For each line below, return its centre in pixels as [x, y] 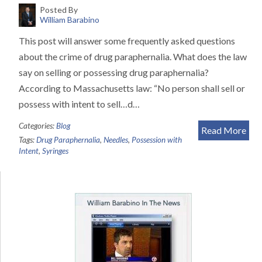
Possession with [157, 140]
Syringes [55, 151]
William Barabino [69, 20]
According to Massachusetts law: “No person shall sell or [132, 88]
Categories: [37, 126]
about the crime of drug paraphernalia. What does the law [133, 57]
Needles [116, 140]
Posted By [58, 10]
